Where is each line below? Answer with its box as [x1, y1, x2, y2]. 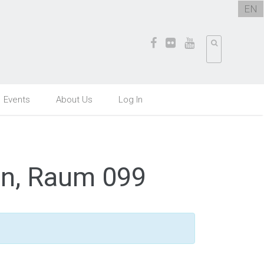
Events [4, 94, 30, 105]
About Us [56, 94, 93, 105]
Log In [118, 94, 143, 105]
